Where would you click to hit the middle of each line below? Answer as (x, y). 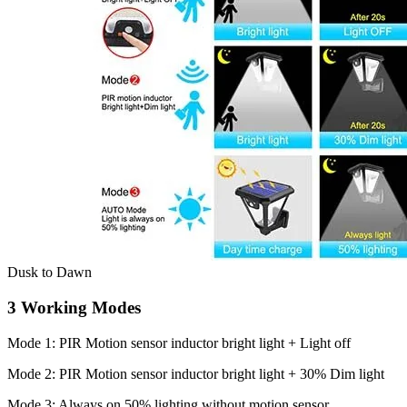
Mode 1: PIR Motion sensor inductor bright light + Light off (179, 342)
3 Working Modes (74, 307)
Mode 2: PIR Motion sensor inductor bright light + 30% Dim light (196, 373)
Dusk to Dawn (50, 273)
